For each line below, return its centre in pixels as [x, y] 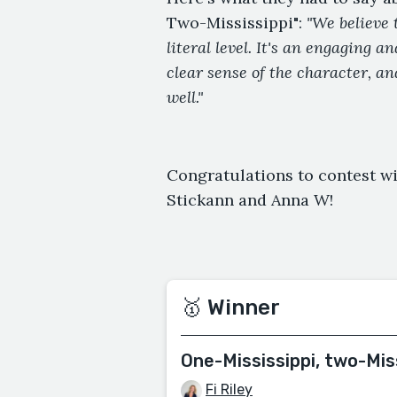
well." [185, 97]
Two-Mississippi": [234, 23]
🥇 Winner [230, 307]
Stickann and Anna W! [250, 200]
